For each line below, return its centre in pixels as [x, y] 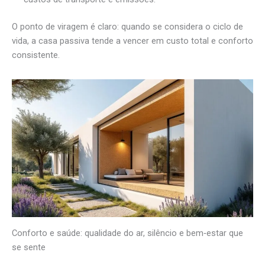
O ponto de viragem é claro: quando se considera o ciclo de [127, 26]
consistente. [36, 55]
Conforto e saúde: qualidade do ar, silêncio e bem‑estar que [127, 233]
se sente [29, 247]
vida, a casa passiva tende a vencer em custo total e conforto [132, 41]
